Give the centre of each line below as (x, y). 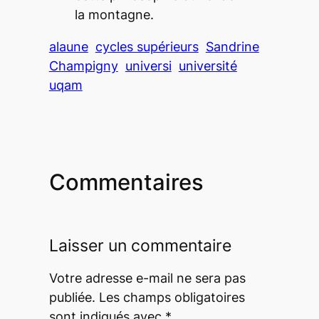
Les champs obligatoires (172, 297)
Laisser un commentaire (140, 245)
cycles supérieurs (147, 46)
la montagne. (114, 14)
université (208, 66)
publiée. (72, 297)
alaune (68, 46)
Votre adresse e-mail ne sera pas (147, 278)
